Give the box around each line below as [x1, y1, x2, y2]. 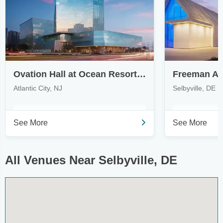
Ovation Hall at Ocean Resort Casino [137, 69, 146, 79]
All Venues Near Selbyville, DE [5, 153, 177, 167]
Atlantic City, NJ [13, 84, 62, 92]
